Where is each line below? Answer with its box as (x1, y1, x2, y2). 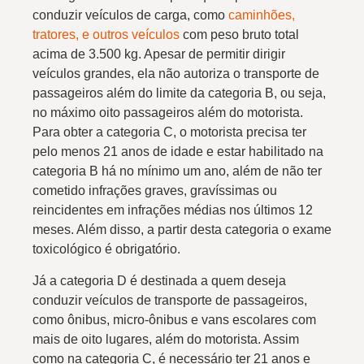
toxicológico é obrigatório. (32, 242, 180, 257)
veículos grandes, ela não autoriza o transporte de (32, 67, 319, 81)
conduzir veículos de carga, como (32, 8, 228, 23)
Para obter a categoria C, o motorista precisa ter (32, 125, 306, 140)
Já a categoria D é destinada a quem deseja (32, 273, 286, 288)
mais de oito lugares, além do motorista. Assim (32, 331, 299, 346)
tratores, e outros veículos (32, 28, 180, 42)
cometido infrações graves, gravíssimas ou (32, 184, 277, 198)
